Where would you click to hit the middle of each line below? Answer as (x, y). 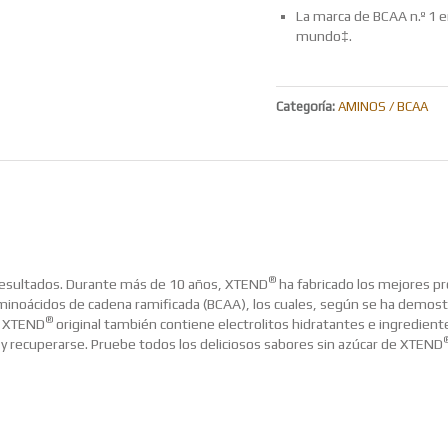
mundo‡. (323, 36)
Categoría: (306, 107)
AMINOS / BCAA (382, 107)
